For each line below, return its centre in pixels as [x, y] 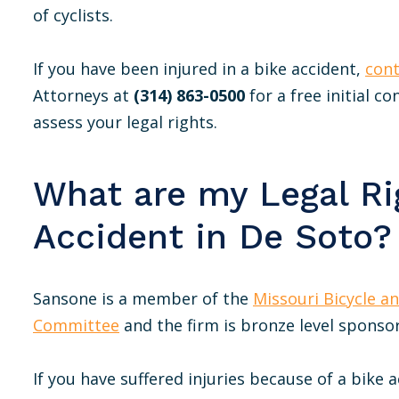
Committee [76, 325]
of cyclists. [73, 15]
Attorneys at [83, 95]
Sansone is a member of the [143, 298]
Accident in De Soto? [212, 236]
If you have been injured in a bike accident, [199, 69]
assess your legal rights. [125, 122]
